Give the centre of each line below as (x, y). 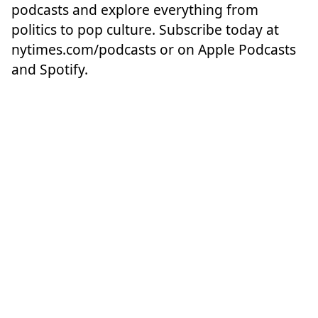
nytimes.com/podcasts (84, 49)
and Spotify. (50, 69)
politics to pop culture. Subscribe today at (145, 29)
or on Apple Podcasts (226, 49)
